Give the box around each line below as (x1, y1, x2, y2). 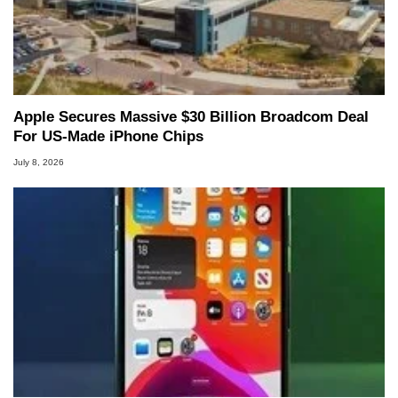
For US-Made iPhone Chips (13, 128, 203, 146)
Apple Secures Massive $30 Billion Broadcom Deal (13, 108, 369, 126)
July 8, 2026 (13, 157, 64, 168)
